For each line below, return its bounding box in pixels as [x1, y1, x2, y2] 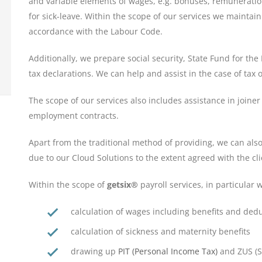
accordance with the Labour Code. [29, 26, 163, 37]
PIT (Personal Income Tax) [118, 246, 218, 257]
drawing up [71, 246, 118, 257]
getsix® [107, 179, 138, 191]
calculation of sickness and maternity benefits [71, 226, 250, 237]
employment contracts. [29, 110, 119, 122]
